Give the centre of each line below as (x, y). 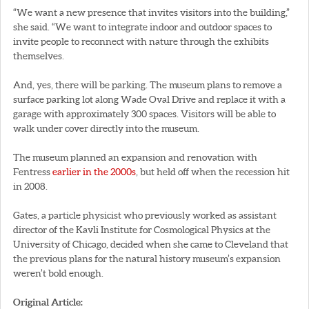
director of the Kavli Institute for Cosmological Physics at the (142, 229)
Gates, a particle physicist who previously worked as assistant (145, 215)
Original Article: (48, 302)
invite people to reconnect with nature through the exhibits (141, 41)
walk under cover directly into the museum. (106, 128)
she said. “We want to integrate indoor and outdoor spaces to (142, 27)
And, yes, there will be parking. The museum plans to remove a (148, 84)
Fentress (33, 171)
